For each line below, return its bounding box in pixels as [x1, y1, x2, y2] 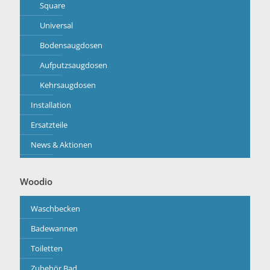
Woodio [20, 175, 52, 187]
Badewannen [31, 223, 78, 234]
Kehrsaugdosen [40, 80, 96, 90]
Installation [31, 99, 71, 110]
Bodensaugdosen [40, 40, 102, 51]
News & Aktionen [31, 139, 92, 150]
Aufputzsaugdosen [40, 60, 107, 71]
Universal [40, 20, 73, 31]
